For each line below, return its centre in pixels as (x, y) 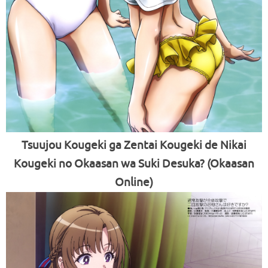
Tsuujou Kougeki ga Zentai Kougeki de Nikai (134, 146)
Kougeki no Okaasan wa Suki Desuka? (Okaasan (134, 164)
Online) (134, 183)
